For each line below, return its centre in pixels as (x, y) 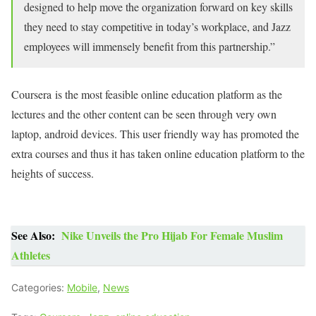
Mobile (82, 287)
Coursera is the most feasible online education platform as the (147, 94)
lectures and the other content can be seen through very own (144, 114)
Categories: (39, 287)
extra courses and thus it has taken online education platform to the (158, 153)
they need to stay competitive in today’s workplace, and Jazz (157, 26)
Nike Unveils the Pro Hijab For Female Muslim (172, 235)
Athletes (31, 255)
